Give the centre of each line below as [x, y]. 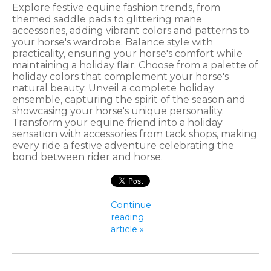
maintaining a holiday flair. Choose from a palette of [135, 65]
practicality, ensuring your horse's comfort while [127, 53]
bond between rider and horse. [87, 157]
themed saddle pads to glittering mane [107, 19]
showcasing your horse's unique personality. [118, 111]
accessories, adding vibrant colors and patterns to [131, 30]
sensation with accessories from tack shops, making [135, 134]
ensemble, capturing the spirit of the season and [129, 99]
